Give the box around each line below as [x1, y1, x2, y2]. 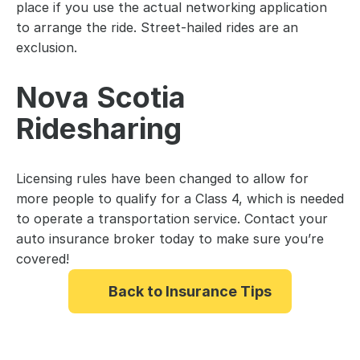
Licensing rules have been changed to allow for [16, 170, 309, 186]
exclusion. [16, 39, 77, 55]
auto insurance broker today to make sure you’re [16, 231, 324, 247]
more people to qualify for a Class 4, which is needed [16, 190, 344, 207]
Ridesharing [16, 111, 189, 146]
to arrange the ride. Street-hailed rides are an [16, 19, 298, 35]
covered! [16, 251, 69, 267]
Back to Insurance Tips [108, 283, 272, 300]
